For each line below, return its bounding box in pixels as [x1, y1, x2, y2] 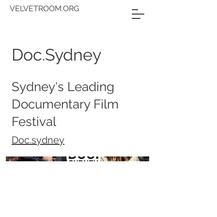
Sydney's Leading [12, 79, 114, 94]
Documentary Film [12, 97, 119, 111]
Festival [12, 114, 56, 129]
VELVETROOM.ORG [10, 4, 79, 13]
